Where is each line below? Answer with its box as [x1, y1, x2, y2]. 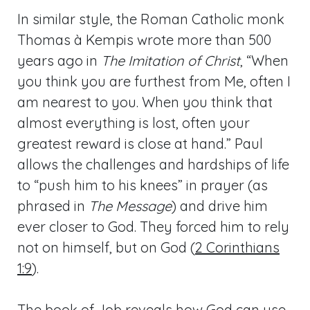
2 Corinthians [195, 239, 280, 256]
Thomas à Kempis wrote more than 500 [17, 31, 271, 48]
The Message [89, 197, 172, 215]
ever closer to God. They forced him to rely [17, 218, 289, 235]
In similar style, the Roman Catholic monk [17, 10, 284, 28]
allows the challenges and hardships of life [17, 156, 289, 173]
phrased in [17, 197, 89, 215]
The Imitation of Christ [101, 52, 240, 69]
